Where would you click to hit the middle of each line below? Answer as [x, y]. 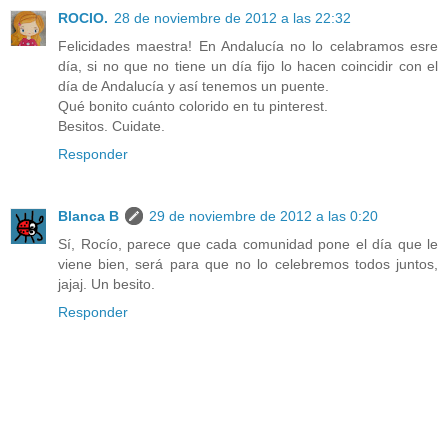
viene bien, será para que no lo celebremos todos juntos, [248, 263]
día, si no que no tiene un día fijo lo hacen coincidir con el [248, 65]
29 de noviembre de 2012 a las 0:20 [263, 215]
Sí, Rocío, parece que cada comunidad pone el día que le [248, 243]
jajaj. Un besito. [106, 283]
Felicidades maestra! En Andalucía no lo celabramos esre [248, 45]
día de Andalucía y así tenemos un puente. [193, 85]
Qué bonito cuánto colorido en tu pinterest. [193, 105]
